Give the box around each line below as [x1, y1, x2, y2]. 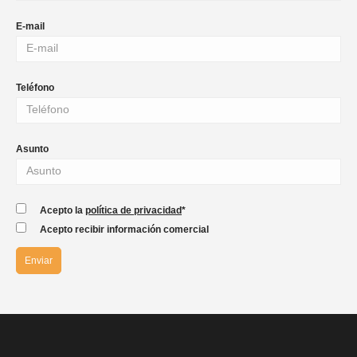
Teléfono [16, 82, 54, 93]
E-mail [16, 21, 45, 32]
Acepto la [40, 205, 85, 217]
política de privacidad [85, 205, 182, 217]
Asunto [16, 143, 49, 155]
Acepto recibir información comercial [40, 224, 209, 236]
